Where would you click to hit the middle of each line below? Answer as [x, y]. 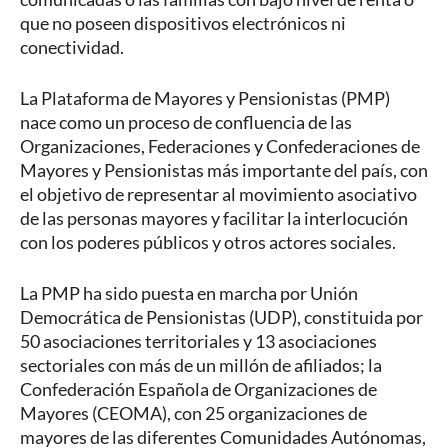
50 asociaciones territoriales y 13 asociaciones [198, 341]
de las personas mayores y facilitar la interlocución [214, 218]
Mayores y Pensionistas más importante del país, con [224, 170]
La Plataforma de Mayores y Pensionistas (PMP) [205, 98]
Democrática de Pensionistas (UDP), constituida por [221, 317]
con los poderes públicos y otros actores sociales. [208, 242]
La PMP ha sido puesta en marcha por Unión [189, 293]
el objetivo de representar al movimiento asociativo [218, 194]
